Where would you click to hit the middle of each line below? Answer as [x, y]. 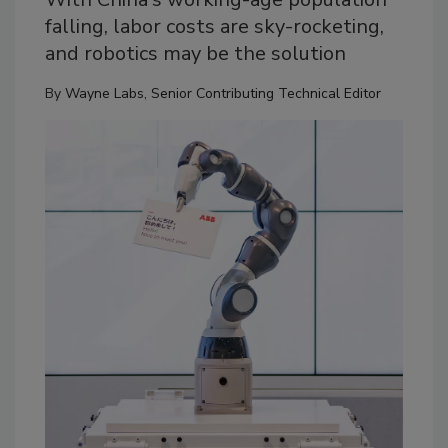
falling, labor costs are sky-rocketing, [214, 26]
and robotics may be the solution [195, 53]
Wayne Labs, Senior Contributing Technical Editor [223, 93]
